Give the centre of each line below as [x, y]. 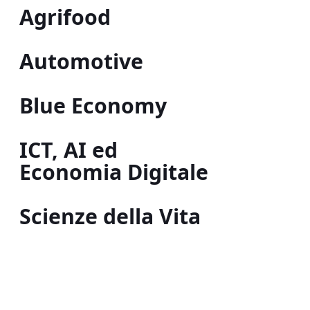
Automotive [81, 61]
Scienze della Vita [110, 216]
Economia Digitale [113, 172]
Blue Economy [93, 106]
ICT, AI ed [68, 150]
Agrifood [65, 17]
